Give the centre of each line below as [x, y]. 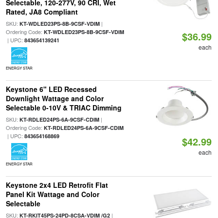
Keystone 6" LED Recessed [51, 89]
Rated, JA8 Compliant [42, 12]
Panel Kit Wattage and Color [52, 194]
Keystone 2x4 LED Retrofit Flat [57, 185]
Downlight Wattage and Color [54, 98]
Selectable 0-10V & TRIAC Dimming [64, 108]
